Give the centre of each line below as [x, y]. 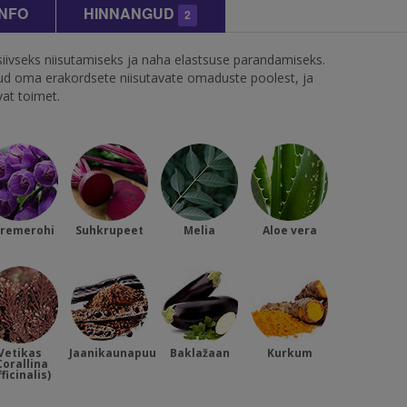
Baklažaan [199, 353]
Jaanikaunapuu [113, 353]
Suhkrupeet [109, 230]
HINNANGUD [131, 13]
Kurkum [289, 353]
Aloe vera [289, 230]
